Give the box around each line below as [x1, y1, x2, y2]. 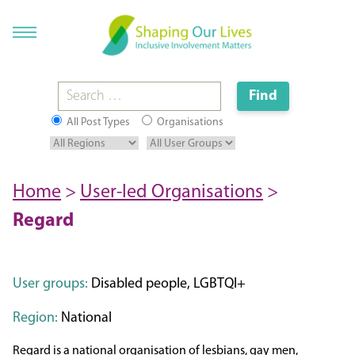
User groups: [13, 277, 88, 292]
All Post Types [64, 116, 130, 128]
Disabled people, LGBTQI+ [88, 277, 246, 292]
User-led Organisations [80, 183, 263, 203]
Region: [13, 311, 58, 326]
